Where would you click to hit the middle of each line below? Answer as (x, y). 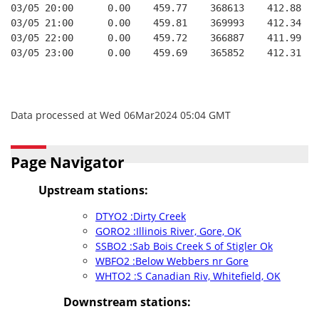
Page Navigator (68, 162)
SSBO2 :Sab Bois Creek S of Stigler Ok (184, 246)
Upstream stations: (93, 190)
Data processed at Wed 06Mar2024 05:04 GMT (121, 115)
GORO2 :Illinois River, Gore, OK (168, 231)
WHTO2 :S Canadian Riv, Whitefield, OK (188, 276)
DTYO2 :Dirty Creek (141, 216)
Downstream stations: (127, 302)
